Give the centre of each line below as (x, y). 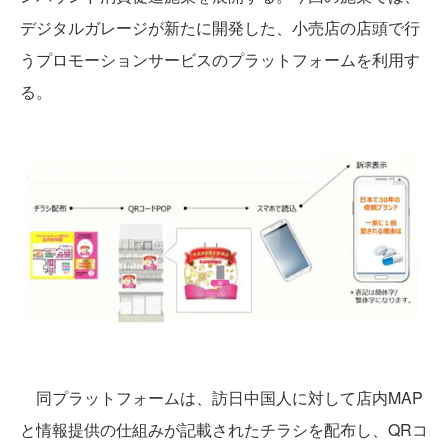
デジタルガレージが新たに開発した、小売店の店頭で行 (220, 27)
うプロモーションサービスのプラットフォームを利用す (220, 59)
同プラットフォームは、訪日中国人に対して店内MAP (221, 397)
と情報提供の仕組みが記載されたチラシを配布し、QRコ (224, 429)
